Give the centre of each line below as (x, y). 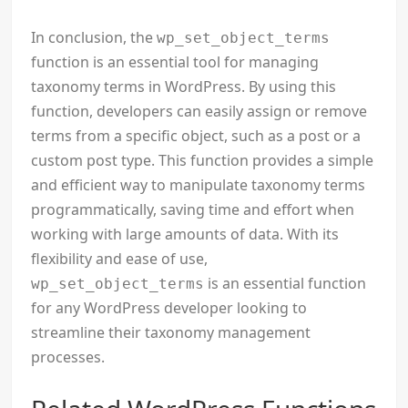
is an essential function (286, 284)
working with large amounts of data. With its (185, 235)
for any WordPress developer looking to (169, 308)
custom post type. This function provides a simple (203, 161)
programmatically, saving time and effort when (193, 210)
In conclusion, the (94, 38)
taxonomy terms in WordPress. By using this (184, 87)
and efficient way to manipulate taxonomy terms (199, 185)
